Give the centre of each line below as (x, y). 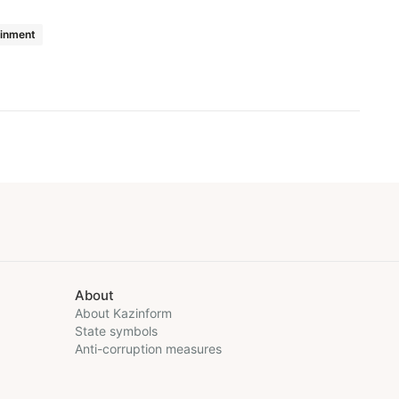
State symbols (116, 331)
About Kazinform (123, 313)
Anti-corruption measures (148, 349)
